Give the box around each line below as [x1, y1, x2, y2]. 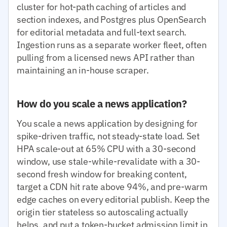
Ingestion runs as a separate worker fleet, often [17, 39, 207, 51]
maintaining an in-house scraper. [17, 64, 149, 76]
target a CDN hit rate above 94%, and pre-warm [17, 180, 208, 193]
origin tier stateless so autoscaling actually [17, 206, 188, 218]
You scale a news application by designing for [17, 117, 198, 129]
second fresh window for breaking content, [17, 168, 187, 180]
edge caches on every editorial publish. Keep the [17, 193, 210, 205]
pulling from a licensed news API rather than [17, 51, 195, 63]
